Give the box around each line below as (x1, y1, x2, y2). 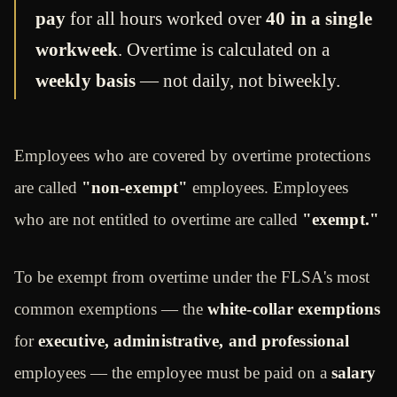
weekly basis (35, 70, 136, 92)
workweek (35, 39, 118, 61)
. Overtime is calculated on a (117, 39, 330, 61)
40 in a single (266, 8, 372, 30)
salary (331, 362, 377, 382)
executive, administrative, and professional (38, 331, 350, 350)
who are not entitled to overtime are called (14, 210, 302, 230)
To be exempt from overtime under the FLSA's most (14, 267, 370, 286)
